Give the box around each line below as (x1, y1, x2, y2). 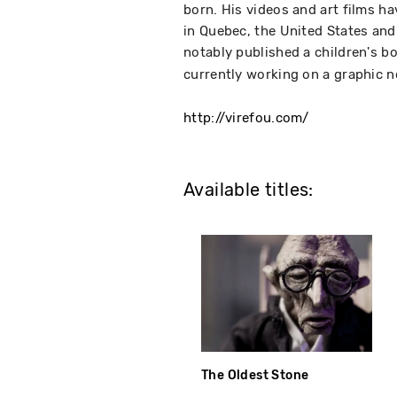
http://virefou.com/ (183, 110, 309, 126)
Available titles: (183, 180, 314, 200)
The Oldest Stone (201, 368, 309, 384)
